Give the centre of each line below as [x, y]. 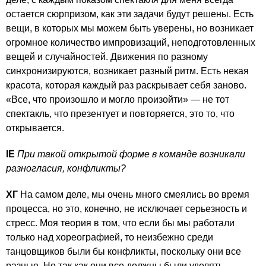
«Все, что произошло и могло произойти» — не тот [118, 99]
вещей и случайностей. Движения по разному [107, 56]
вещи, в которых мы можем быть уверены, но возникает [130, 28]
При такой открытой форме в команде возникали [131, 154]
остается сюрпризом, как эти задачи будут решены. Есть [130, 14]
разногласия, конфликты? [66, 168]
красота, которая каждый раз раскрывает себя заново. [126, 85]
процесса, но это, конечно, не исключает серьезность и [126, 208]
